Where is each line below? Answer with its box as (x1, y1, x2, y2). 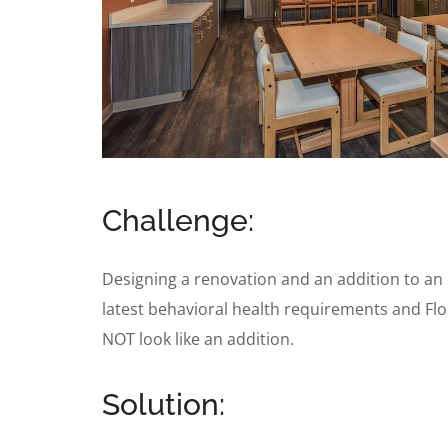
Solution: (102, 386, 225, 422)
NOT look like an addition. (102, 327, 294, 350)
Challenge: (102, 202, 254, 238)
